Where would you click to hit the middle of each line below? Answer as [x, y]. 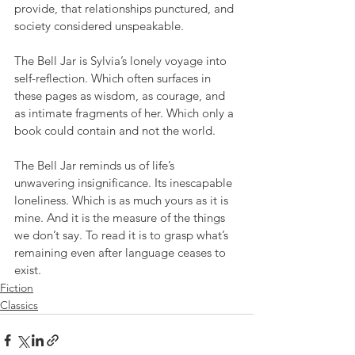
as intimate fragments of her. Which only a [126, 113]
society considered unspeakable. [99, 25]
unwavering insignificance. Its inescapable [125, 182]
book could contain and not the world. [115, 130]
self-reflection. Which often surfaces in [114, 78]
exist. [28, 269]
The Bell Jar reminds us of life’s [96, 165]
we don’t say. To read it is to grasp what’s [123, 235]
